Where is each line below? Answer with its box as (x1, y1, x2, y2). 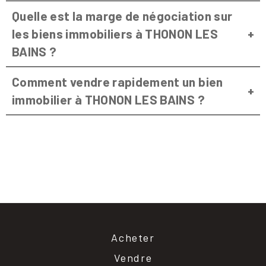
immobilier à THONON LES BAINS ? (12, 91, 205, 107)
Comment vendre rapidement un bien (12, 74, 223, 89)
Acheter (111, 230, 155, 244)
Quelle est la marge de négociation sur (12, 8, 233, 23)
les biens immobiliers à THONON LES (12, 26, 218, 41)
